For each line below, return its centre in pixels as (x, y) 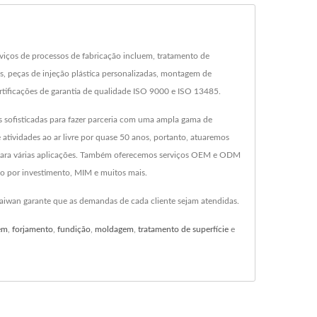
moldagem (114, 230)
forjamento (33, 230)
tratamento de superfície (183, 230)
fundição (74, 230)
